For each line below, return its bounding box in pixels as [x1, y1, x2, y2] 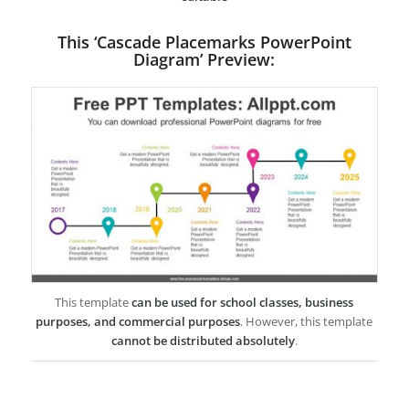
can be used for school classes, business [131, 294, 354, 311]
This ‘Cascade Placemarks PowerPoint [57, 31, 351, 54]
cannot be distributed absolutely [110, 332, 295, 350]
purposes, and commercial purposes [36, 313, 241, 330]
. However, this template [240, 313, 373, 330]
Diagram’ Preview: [133, 48, 276, 71]
